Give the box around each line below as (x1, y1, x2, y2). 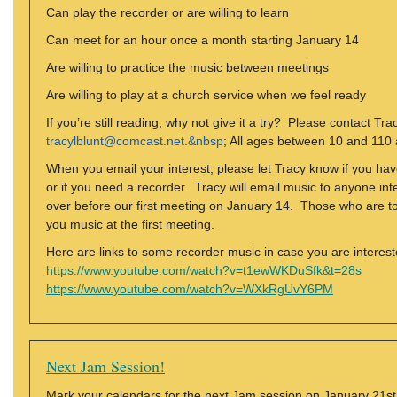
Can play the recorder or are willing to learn (46, 5, 289, 19)
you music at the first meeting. (46, 217, 214, 231)
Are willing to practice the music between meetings (46, 60, 329, 74)
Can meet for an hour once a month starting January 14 (46, 33, 359, 47)
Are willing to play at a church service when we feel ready (46, 88, 366, 102)
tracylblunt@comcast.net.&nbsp (46, 134, 223, 148)
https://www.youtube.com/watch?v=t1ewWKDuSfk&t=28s (46, 263, 362, 277)
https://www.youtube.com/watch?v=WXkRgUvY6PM (46, 282, 333, 296)
